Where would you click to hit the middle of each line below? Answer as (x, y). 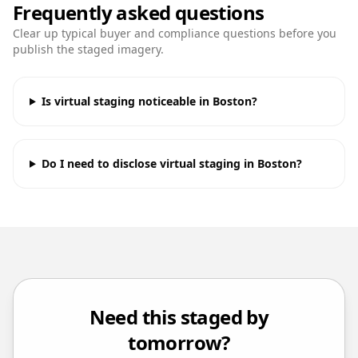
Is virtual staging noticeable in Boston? (149, 101)
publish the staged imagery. (88, 49)
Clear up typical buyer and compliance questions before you (175, 33)
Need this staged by (179, 316)
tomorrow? (179, 342)
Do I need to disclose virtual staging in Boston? (171, 163)
